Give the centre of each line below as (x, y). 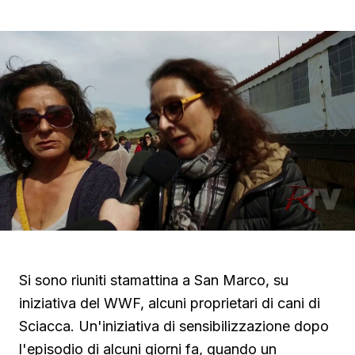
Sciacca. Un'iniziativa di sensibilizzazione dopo (174, 326)
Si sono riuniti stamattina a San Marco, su (154, 280)
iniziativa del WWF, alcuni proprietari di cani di (170, 303)
